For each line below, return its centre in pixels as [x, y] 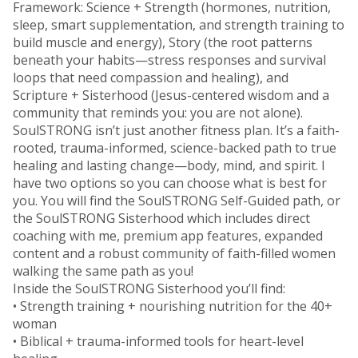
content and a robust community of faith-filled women [174, 253]
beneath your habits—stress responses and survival [169, 60]
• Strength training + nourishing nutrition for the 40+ [173, 306]
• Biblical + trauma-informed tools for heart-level [158, 341]
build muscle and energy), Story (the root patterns [163, 42]
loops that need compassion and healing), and [151, 77]
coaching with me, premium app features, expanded [168, 235]
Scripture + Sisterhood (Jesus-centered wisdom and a [171, 95]
